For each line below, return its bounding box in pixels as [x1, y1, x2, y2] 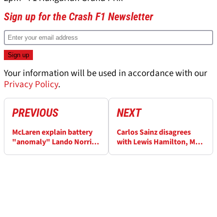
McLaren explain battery [12, 127, 93, 138]
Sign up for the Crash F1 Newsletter [4, 11, 153, 23]
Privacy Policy [4, 78, 58, 92]
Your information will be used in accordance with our [4, 67, 207, 80]
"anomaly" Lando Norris [12, 137, 95, 148]
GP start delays [117, 156, 167, 167]
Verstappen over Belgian [117, 146, 199, 157]
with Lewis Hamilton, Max [117, 137, 203, 148]
